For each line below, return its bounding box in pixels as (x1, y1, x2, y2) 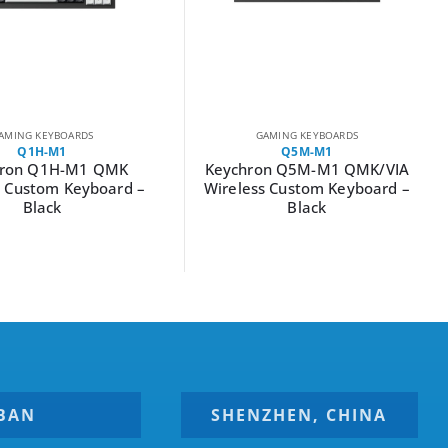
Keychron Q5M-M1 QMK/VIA (204, 158, 410, 179)
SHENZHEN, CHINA (211, 403, 388, 426)
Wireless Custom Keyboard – (203, 177, 410, 198)
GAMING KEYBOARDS (255, 127, 358, 142)
